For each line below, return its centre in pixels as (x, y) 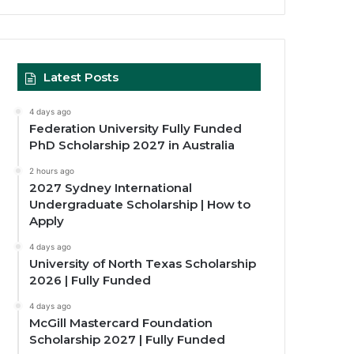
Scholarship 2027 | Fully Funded (128, 339)
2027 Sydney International (111, 187)
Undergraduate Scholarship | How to (140, 204)
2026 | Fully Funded (90, 280)
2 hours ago (52, 170)
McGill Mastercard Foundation (121, 322)
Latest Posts (81, 77)
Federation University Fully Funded (136, 128)
